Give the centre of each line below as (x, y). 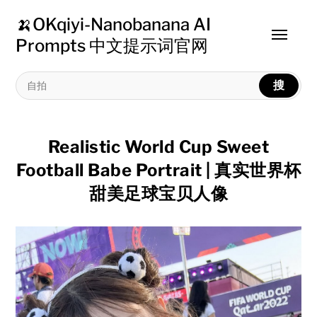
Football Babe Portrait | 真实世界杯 (158, 170)
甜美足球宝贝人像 (158, 194)
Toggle (290, 41)
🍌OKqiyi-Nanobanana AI (114, 24)
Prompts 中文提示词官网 (112, 46)
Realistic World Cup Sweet (158, 147)
